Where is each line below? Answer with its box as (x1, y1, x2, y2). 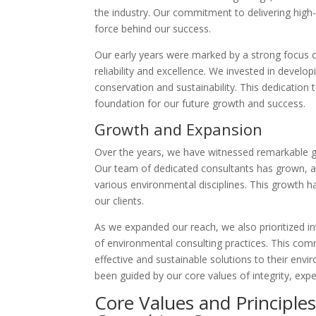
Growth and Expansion (95, 119, 263, 140)
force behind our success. (95, 22, 212, 35)
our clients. (95, 194, 145, 207)
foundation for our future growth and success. (95, 97, 306, 110)
